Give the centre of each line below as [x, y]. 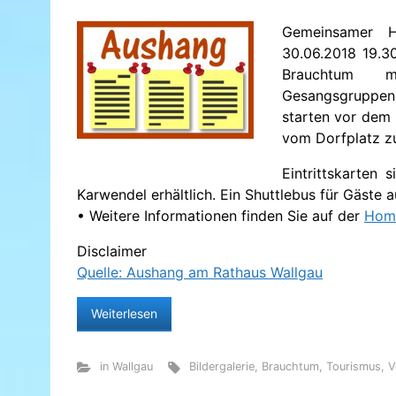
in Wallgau [126, 366]
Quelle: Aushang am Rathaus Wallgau [200, 272]
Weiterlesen [124, 313]
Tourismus [354, 366]
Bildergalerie [222, 366]
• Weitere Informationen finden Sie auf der [221, 216]
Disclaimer [112, 251]
